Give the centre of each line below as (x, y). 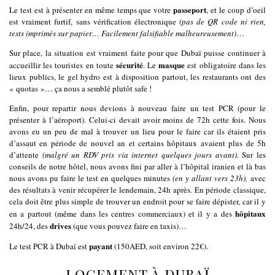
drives (60, 226)
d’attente (26, 155)
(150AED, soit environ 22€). (160, 246)
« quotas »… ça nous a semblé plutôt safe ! (80, 89)
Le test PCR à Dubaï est (49, 246)
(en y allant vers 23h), (211, 178)
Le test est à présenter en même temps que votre (91, 10)
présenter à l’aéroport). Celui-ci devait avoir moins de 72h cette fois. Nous (137, 120)
